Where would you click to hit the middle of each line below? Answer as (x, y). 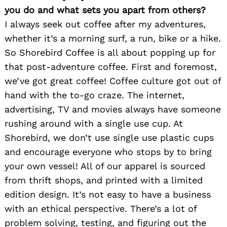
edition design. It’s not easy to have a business (108, 195)
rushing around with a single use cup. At (94, 124)
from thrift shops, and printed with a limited (104, 180)
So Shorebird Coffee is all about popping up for (110, 53)
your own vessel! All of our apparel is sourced (105, 166)
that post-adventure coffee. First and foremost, (111, 67)
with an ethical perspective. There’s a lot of (101, 209)
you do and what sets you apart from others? (105, 10)
